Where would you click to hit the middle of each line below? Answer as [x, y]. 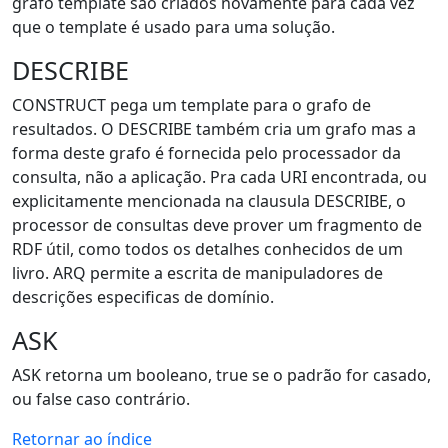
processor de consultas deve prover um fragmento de [217, 225]
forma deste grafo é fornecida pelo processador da [206, 153]
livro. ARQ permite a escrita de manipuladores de [197, 273]
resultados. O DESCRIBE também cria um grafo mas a [214, 129]
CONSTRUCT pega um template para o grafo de [191, 105]
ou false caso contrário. [101, 399]
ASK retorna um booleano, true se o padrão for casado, [221, 375]
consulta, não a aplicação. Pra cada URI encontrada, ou [219, 177]
